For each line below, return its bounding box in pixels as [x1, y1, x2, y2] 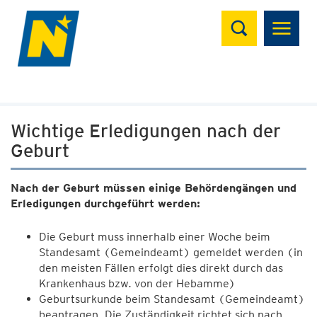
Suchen [221, 8, 278, 28]
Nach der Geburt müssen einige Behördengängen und [11, 181, 296, 195]
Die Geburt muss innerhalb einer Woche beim [39, 230, 270, 243]
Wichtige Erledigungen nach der [11, 120, 281, 142]
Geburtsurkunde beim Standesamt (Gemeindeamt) [39, 292, 305, 306]
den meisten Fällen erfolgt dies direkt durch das [39, 261, 283, 275]
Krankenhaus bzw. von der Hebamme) [39, 277, 236, 290]
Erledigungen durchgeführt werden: [11, 197, 200, 210]
